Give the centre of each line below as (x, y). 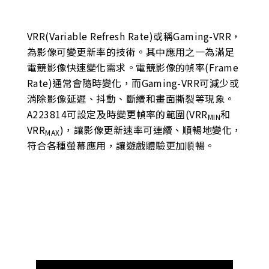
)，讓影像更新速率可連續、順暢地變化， (151, 129)
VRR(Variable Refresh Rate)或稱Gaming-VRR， (134, 36)
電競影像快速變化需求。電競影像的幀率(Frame (133, 67)
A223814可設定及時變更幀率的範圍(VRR (117, 114)
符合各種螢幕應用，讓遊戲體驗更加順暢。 (121, 145)
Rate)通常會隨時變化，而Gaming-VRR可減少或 (133, 83)
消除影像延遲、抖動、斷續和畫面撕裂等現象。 (131, 98)
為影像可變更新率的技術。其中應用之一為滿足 (131, 51)
